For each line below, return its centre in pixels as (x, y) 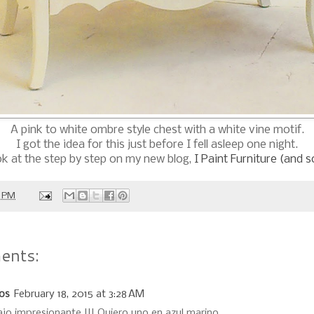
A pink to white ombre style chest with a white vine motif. (157, 130)
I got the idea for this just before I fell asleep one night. (157, 145)
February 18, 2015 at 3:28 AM (79, 295)
